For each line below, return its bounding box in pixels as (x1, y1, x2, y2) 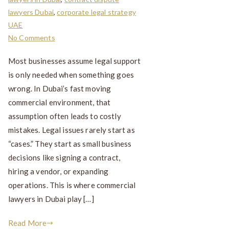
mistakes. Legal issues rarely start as (8, 125, 135, 135)
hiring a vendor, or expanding (8, 167, 109, 176)
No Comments (8, 33, 55, 42)
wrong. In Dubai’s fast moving (8, 84, 111, 94)
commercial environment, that (8, 98, 111, 107)
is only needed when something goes (8, 70, 134, 80)
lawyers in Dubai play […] (8, 194, 94, 204)
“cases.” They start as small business (8, 139, 132, 149)
